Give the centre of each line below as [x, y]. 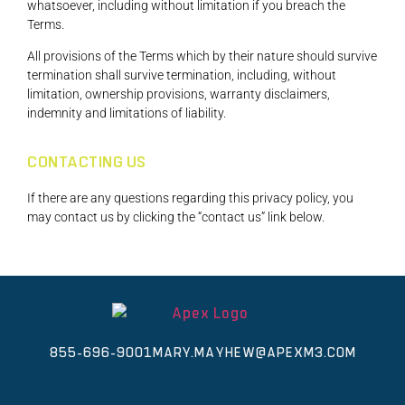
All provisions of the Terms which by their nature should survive [202, 57]
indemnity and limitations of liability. [127, 113]
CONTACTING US [87, 162]
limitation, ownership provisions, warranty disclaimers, [179, 94]
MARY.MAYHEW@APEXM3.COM [254, 353]
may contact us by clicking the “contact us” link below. [176, 217]
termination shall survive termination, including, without [182, 75]
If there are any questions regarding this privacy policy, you [190, 198]
